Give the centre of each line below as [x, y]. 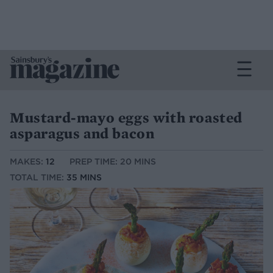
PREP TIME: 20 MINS [113, 162]
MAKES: [28, 162]
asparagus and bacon [82, 133]
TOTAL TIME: [38, 178]
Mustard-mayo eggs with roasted [126, 117]
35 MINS [84, 178]
